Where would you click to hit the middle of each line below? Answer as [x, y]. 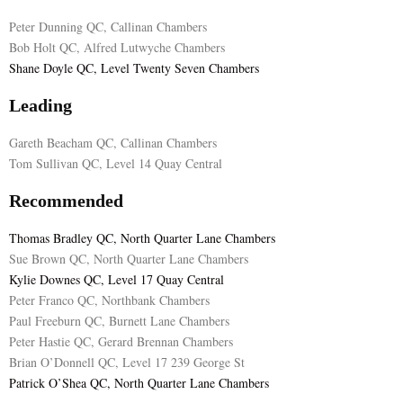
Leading [40, 105]
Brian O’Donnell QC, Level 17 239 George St [127, 362]
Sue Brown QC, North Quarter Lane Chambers [129, 259]
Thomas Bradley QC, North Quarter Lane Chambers [142, 238]
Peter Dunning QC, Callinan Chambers [108, 27]
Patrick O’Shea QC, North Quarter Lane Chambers [139, 383]
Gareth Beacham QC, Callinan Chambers [113, 143]
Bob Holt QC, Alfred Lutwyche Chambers [117, 47]
